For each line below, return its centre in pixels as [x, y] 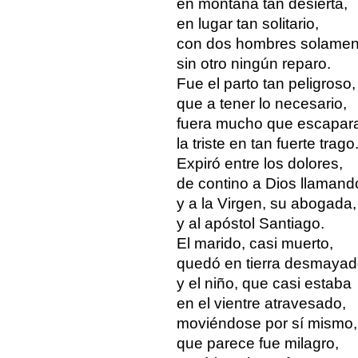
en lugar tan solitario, [247, 23]
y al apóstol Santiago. [250, 223]
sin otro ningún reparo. [253, 63]
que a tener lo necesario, [261, 103]
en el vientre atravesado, [261, 303]
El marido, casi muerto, [255, 243]
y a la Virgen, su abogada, [266, 203]
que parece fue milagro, [257, 343]
